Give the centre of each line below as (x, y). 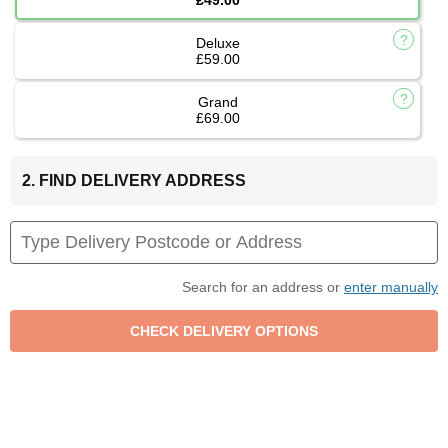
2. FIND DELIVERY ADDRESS (134, 180)
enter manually (391, 286)
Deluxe (217, 42)
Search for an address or (263, 286)
